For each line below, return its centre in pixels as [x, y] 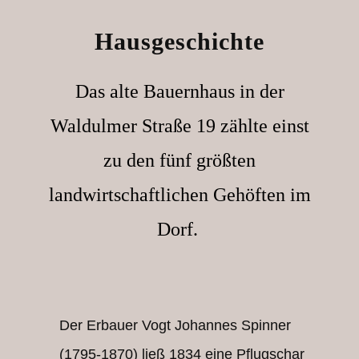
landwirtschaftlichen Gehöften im [179, 195]
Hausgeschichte [179, 41]
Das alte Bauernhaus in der [179, 91]
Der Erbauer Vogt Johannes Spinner [175, 325]
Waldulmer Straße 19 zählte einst [179, 126]
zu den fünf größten [179, 160]
